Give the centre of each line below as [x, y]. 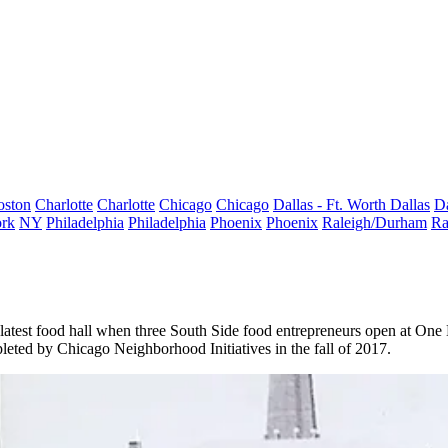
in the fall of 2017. [331, 348]
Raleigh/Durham [374, 222]
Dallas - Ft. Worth [331, 204]
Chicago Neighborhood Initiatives [164, 348]
